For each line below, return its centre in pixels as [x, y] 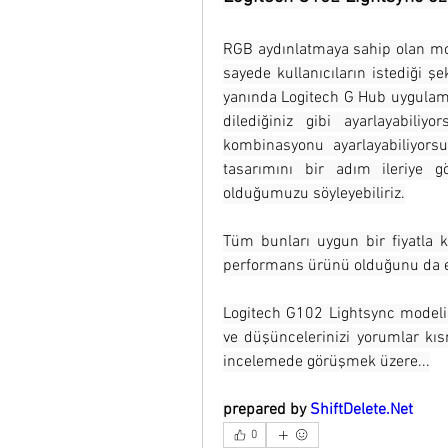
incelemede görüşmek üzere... [326, 362]
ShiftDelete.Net [361, 410]
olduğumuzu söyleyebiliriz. [314, 194]
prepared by [266, 410]
